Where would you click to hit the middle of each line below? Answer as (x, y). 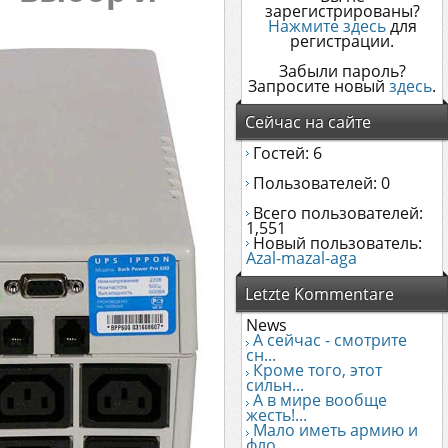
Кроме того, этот (317, 370)
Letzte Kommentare (319, 294)
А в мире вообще (320, 400)
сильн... (275, 385)
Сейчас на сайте (308, 122)
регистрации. (342, 41)
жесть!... (276, 415)
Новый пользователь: (335, 243)
